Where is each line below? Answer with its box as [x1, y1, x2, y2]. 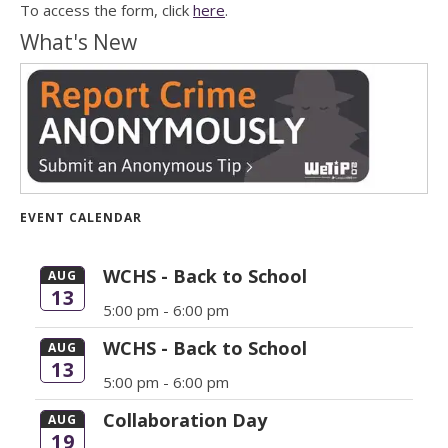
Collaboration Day [103, 407, 268, 432]
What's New [20, 28, 137, 57]
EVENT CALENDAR [20, 208, 142, 226]
